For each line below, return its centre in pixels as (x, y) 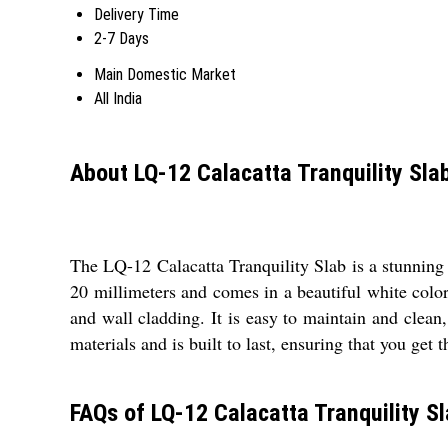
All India (118, 98)
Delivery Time (136, 14)
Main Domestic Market (165, 74)
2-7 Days (121, 38)
